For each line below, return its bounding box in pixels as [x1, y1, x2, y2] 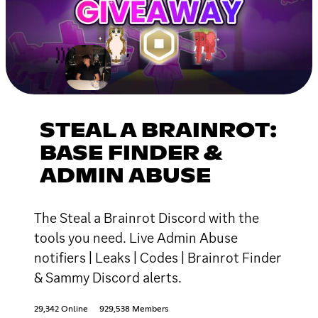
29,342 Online [34, 305, 88, 314]
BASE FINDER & [40, 143, 222, 164]
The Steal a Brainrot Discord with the [34, 208, 259, 227]
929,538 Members [99, 305, 168, 314]
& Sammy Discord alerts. [34, 268, 182, 287]
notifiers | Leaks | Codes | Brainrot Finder [34, 248, 282, 267]
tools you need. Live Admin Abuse [34, 228, 238, 247]
